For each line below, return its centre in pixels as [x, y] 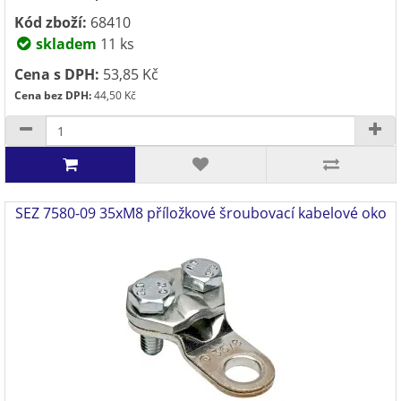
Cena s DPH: [57, 74]
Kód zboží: [51, 22]
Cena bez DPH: [53, 95]
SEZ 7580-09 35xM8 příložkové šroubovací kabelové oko [200, 213]
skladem [64, 44]
